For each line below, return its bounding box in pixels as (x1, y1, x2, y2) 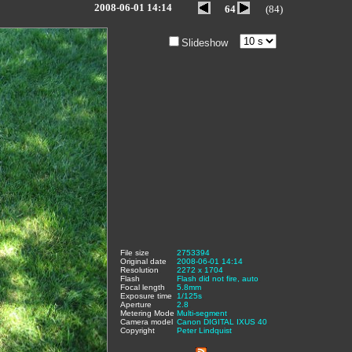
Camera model (120, 317, 173, 326)
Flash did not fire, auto (177, 274, 258, 283)
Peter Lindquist (177, 326, 232, 335)
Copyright (120, 326, 155, 335)
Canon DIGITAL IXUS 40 (177, 317, 267, 326)
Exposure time (120, 291, 172, 300)
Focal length (120, 283, 165, 291)
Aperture (120, 300, 152, 309)
